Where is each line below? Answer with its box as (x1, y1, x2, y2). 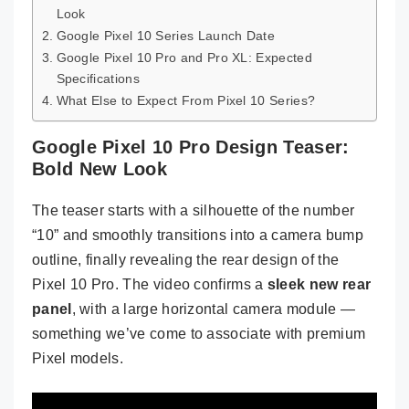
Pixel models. (32, 350, 124, 366)
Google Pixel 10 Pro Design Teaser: (32, 136, 350, 157)
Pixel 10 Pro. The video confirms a (32, 276, 267, 292)
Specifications (56, 70, 140, 86)
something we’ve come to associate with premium (32, 325, 366, 341)
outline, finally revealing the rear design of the (32, 251, 340, 267)
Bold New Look (32, 158, 168, 179)
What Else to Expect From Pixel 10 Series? (56, 92, 316, 108)
